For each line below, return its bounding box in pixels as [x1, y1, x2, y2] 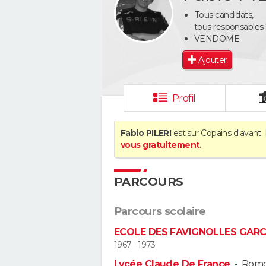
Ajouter [198, 54, 227, 65]
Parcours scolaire [114, 205, 206, 218]
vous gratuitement [121, 140, 200, 150]
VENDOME [194, 33, 240, 44]
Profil [172, 93, 196, 104]
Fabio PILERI [121, 128, 172, 138]
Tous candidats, [194, 9, 254, 20]
